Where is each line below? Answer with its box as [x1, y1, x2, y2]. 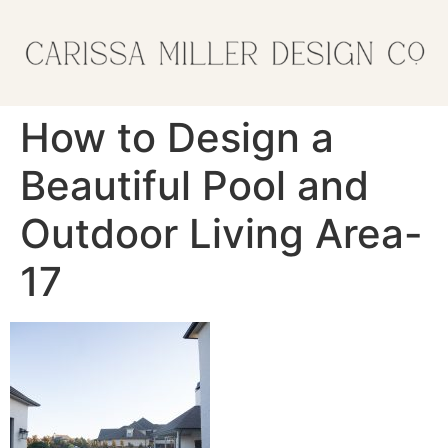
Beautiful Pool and [20, 160, 369, 210]
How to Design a [20, 112, 334, 162]
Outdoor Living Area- [20, 208, 423, 258]
